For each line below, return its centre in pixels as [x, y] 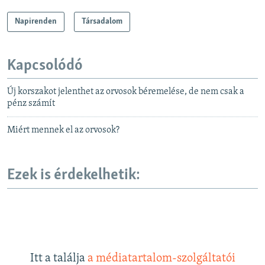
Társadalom [102, 21]
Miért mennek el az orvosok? [63, 130]
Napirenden [36, 21]
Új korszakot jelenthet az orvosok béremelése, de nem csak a [126, 92]
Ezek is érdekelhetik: [74, 176]
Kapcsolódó [45, 66]
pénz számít [31, 104]
